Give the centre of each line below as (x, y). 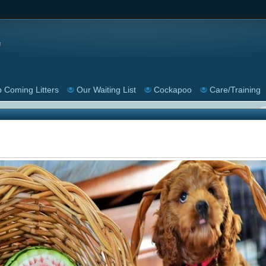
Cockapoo (172, 90)
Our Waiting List (106, 90)
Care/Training (235, 90)
